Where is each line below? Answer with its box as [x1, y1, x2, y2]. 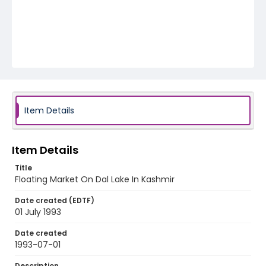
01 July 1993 [15, 206, 61, 218]
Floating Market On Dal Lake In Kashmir [15, 173, 175, 185]
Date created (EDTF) [15, 195, 94, 205]
